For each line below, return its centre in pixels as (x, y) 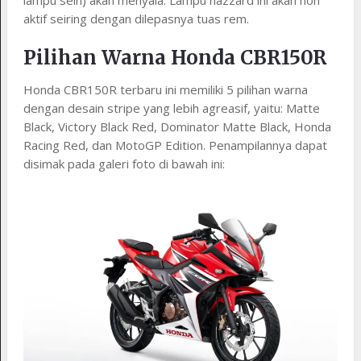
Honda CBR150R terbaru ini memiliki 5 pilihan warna (165, 90)
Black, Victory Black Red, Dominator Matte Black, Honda (177, 127)
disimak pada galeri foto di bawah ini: (124, 164)
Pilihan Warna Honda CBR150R (175, 58)
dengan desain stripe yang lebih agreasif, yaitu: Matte (171, 108)
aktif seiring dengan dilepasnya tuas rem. (136, 19)
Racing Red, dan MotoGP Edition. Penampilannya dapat (175, 145)
